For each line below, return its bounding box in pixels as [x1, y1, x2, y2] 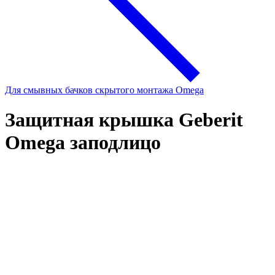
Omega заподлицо [5, 131, 161, 154]
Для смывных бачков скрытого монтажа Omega [5, 85, 204, 95]
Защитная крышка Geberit [5, 109, 243, 131]
